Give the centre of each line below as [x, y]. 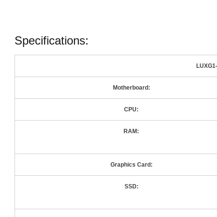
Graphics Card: [131, 164]
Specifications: [52, 40]
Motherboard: [131, 87]
